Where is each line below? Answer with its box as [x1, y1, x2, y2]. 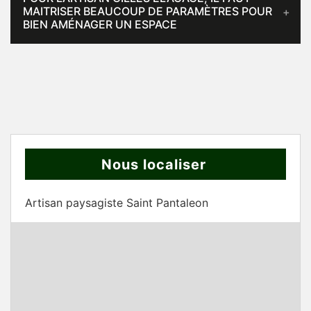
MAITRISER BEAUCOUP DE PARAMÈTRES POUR [23, 4, 272, 19]
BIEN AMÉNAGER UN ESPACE [23, 17, 177, 32]
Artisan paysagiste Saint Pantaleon [25, 196, 208, 210]
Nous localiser [101, 156, 206, 174]
